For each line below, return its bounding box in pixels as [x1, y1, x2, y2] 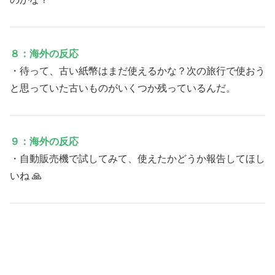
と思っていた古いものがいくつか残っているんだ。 [10, 82, 236, 93]
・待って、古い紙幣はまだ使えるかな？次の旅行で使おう [10, 65, 265, 76]
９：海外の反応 [10, 136, 79, 147]
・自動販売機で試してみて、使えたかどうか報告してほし [10, 153, 265, 165]
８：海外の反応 [10, 48, 79, 59]
